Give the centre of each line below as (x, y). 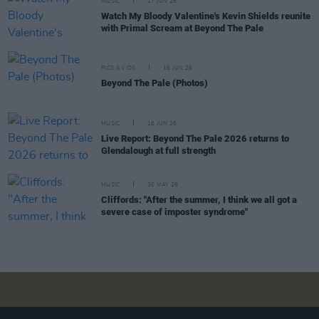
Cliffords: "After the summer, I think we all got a (199, 199)
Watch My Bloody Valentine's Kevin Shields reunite (206, 16)
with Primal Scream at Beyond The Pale (182, 28)
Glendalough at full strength (158, 150)
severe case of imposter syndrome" (174, 211)
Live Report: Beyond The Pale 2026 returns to (195, 138)
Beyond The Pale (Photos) (155, 83)
